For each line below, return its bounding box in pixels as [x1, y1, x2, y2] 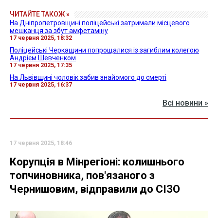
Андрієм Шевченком [10, 54, 76, 62]
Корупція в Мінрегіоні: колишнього [10, 155, 184, 168]
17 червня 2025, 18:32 [10, 34, 72, 41]
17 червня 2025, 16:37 [10, 81, 72, 88]
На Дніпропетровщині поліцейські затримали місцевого [10, 18, 190, 27]
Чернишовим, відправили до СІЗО [10, 182, 180, 195]
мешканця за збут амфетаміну [10, 26, 108, 35]
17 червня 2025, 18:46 [10, 139, 72, 146]
